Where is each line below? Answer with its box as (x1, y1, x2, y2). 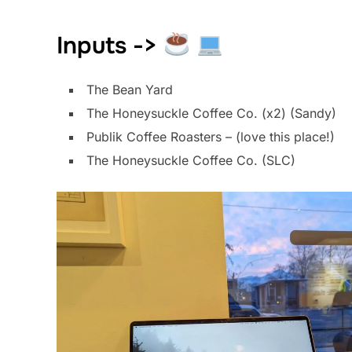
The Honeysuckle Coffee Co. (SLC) (86, 152, 295, 168)
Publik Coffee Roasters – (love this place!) (86, 128, 335, 145)
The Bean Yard (86, 81, 173, 97)
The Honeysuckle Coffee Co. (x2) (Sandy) (86, 104, 336, 121)
